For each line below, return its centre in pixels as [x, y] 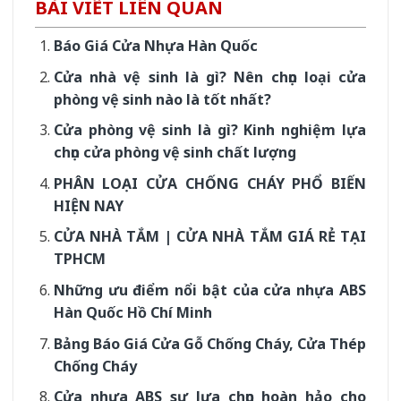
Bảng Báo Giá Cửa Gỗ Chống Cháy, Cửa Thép [209, 343]
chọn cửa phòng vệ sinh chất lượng [175, 153]
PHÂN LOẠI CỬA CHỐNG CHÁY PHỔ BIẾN [209, 183]
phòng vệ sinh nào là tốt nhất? [162, 99]
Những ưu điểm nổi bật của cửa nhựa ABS [209, 290]
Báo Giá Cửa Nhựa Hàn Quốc [155, 46]
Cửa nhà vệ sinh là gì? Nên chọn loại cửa [209, 77]
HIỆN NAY [88, 205]
